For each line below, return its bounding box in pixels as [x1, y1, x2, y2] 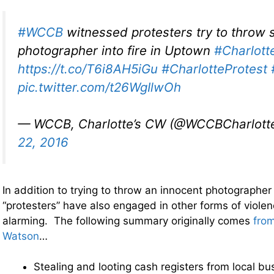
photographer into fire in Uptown [18, 42, 214, 58]
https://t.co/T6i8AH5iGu [18, 61, 158, 76]
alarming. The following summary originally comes [2, 214, 253, 227]
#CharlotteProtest [161, 61, 267, 76]
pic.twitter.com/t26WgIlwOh [18, 79, 181, 95]
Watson [2, 229, 39, 242]
